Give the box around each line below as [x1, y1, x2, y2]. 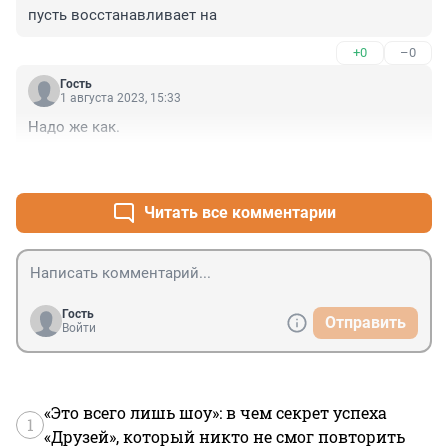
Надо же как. [28, 118, 120, 137]
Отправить [325, 313, 406, 333]
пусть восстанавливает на [28, 6, 217, 25]
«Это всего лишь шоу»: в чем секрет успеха [44, 402, 387, 424]
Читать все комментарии [144, 203, 336, 223]
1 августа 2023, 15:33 [60, 91, 181, 106]
